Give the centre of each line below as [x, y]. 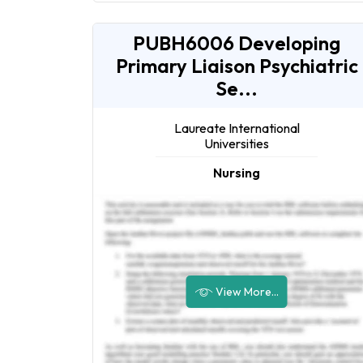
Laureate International [237, 128]
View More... [246, 291]
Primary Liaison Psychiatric [237, 66]
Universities [237, 144]
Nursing [237, 173]
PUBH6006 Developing [237, 43]
